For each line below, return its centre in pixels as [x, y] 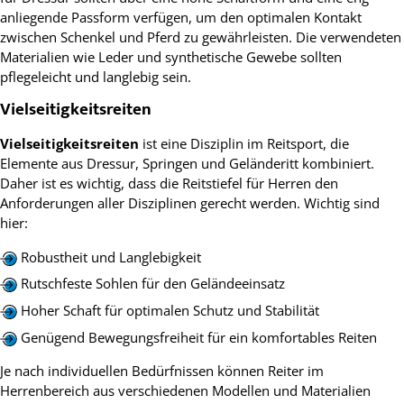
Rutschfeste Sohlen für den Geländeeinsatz [152, 284]
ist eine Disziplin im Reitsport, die [244, 144]
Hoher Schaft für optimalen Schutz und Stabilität [170, 310]
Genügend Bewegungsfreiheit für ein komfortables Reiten [198, 337]
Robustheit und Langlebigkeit [110, 257]
